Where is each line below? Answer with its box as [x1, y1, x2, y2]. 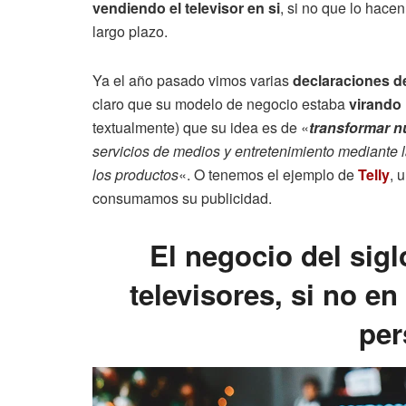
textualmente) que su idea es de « [92, 117, 309, 138]
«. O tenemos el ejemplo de [179, 164, 358, 185]
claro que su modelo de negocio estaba [92, 93, 349, 114]
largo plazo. [92, 21, 168, 42]
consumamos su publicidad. [92, 188, 272, 208]
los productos [92, 164, 179, 185]
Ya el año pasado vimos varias [92, 70, 293, 91]
